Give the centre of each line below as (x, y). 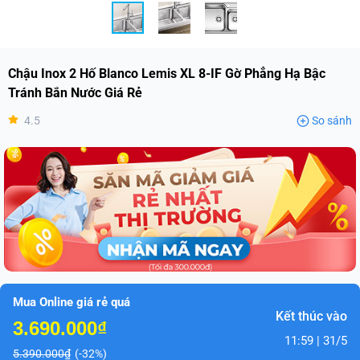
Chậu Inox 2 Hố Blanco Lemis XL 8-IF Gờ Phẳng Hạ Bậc (167, 74)
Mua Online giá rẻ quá (72, 303)
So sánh (332, 121)
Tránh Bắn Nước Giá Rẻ (75, 93)
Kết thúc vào (311, 316)
